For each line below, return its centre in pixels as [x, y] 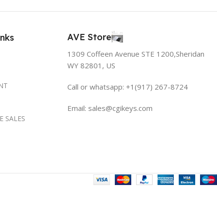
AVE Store [90, 37]
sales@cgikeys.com [121, 108]
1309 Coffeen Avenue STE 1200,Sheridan [136, 54]
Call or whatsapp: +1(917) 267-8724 [128, 86]
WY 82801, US [92, 65]
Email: [78, 108]
